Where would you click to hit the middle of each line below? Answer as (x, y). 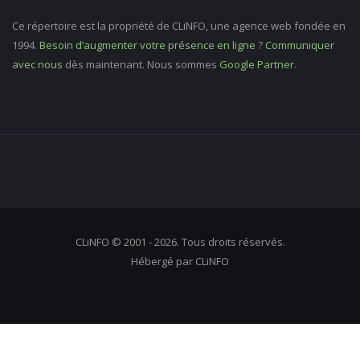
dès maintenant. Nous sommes (141, 65)
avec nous (37, 65)
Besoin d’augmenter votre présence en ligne (147, 45)
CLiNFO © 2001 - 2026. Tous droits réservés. (180, 242)
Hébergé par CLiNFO (180, 262)
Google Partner (257, 65)
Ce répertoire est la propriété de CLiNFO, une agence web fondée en (179, 26)
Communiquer (300, 45)
